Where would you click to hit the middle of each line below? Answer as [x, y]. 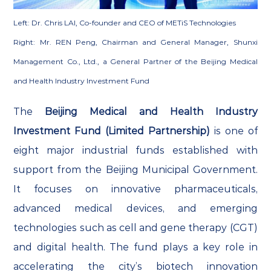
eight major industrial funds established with [135, 151]
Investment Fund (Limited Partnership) [112, 131]
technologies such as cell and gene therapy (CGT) [135, 228]
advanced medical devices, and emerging [135, 209]
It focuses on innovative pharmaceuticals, [135, 189]
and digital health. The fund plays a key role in [135, 247]
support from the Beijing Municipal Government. [135, 170]
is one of [234, 131]
